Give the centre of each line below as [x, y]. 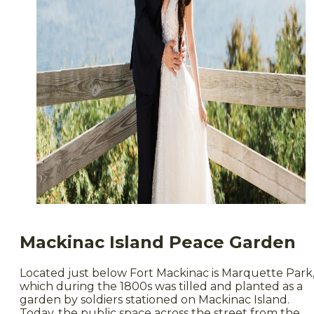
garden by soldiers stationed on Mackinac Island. [155, 299]
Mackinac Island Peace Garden [158, 242]
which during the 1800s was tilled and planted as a [161, 286]
